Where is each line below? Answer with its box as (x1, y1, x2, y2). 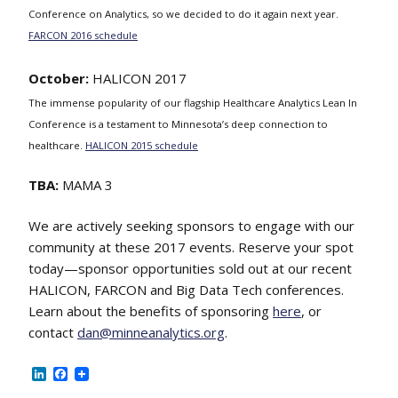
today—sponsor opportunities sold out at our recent (28, 259, 352, 277)
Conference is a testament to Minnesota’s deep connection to (28, 117, 328, 131)
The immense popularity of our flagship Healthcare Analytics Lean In (28, 96, 357, 109)
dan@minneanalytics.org (77, 323, 225, 341)
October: (28, 69, 92, 87)
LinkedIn (46, 363, 104, 384)
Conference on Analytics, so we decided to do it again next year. (28, 7, 338, 20)
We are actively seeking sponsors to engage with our (28, 217, 354, 235)
